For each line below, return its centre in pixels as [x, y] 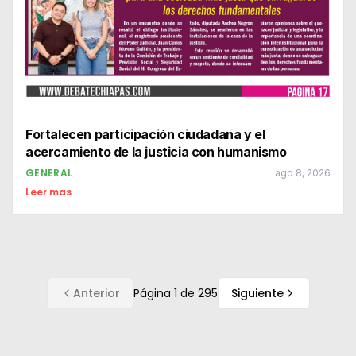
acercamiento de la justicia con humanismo [156, 151]
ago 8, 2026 [303, 172]
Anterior [96, 293]
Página [153, 293]
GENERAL [49, 172]
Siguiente [257, 293]
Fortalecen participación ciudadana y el [145, 134]
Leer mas [48, 192]
